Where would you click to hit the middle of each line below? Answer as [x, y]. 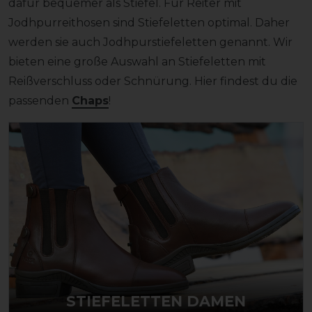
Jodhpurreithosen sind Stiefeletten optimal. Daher [149, 22]
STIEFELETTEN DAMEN [156, 302]
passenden [40, 100]
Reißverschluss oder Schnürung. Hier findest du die [153, 81]
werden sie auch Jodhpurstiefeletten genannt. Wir [150, 42]
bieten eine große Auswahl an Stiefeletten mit [137, 61]
